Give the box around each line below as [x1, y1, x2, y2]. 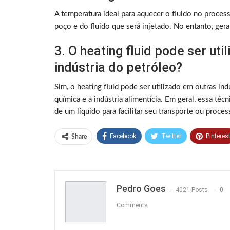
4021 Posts [176, 186, 208, 194]
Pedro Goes [117, 183, 166, 195]
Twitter [161, 132, 181, 140]
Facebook [110, 132, 136, 140]
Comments [117, 201, 148, 209]
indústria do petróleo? [54, 60, 182, 75]
